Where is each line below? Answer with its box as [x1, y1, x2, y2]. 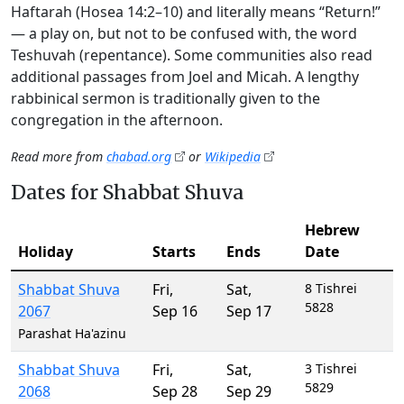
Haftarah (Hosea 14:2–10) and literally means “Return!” [11, 2, 381, 22]
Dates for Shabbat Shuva [11, 180, 243, 205]
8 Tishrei [305, 280, 357, 297]
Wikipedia [205, 148, 261, 165]
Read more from [11, 148, 106, 165]
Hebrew [305, 220, 360, 240]
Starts [152, 242, 196, 262]
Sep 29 [226, 381, 271, 401]
